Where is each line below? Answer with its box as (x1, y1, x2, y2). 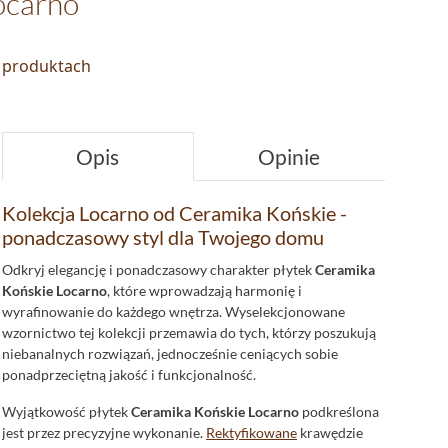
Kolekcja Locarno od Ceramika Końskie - (2, 201, 347, 225)
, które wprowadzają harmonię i (107, 282, 302, 299)
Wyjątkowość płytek (2, 403, 131, 420)
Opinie (258, 144, 321, 169)
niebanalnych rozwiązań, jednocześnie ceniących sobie (2, 345, 338, 362)
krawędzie (297, 424, 363, 441)
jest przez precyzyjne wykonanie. (2, 424, 206, 441)
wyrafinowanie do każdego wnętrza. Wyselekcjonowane (2, 303, 345, 320)
